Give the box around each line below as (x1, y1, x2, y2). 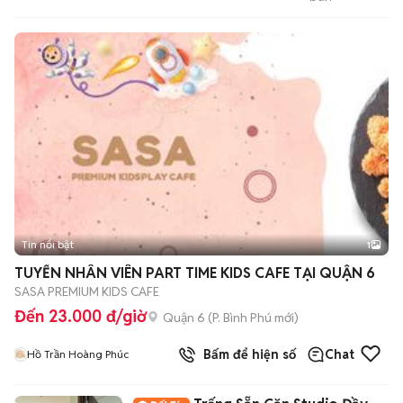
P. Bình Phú (212, 309, 272, 326)
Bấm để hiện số (196, 346, 296, 363)
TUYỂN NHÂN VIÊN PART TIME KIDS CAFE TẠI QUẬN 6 (220, 264, 375, 282)
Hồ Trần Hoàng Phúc (27, 347, 129, 361)
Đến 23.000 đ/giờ (14, 306, 147, 327)
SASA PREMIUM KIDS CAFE (14, 283, 159, 300)
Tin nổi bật (22, 237, 74, 251)
